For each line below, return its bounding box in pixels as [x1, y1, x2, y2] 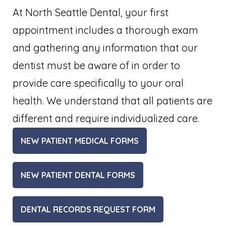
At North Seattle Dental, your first [13, 6, 168, 19]
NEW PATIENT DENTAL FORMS [21, 169, 135, 180]
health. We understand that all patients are [13, 94, 212, 107]
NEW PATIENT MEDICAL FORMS [21, 135, 139, 146]
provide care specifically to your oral [13, 76, 184, 89]
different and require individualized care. [13, 111, 202, 125]
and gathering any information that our [13, 41, 198, 54]
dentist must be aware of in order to [13, 59, 180, 72]
